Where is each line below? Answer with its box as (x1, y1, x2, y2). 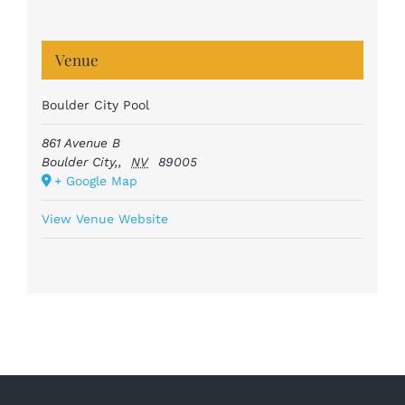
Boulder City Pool (41, 98, 149, 113)
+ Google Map (53, 174, 137, 189)
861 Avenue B (41, 136, 120, 151)
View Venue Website (41, 212, 168, 227)
